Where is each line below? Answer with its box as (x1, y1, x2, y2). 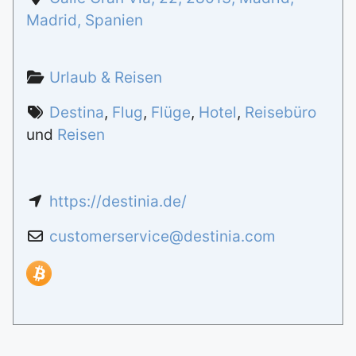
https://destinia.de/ (48, 192, 187, 211)
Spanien (85, 10, 143, 29)
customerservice (48, 226, 169, 246)
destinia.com (183, 226, 276, 246)
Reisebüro (244, 103, 316, 122)
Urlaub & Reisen (48, 68, 162, 87)
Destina (48, 103, 104, 122)
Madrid (26, 10, 77, 29)
